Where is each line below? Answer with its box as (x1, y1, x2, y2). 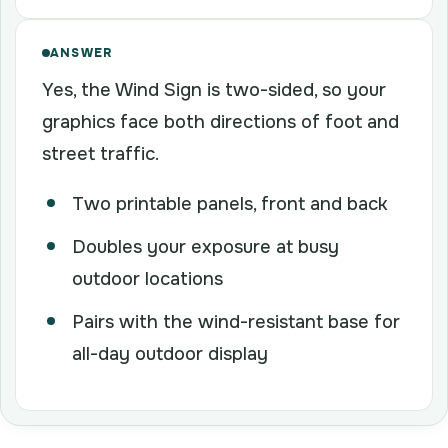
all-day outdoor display (72, 341, 268, 366)
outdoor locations (72, 266, 223, 291)
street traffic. (42, 141, 159, 166)
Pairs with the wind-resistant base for (72, 309, 400, 334)
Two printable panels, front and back (72, 191, 388, 216)
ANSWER (50, 44, 114, 61)
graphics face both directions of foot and (42, 109, 399, 134)
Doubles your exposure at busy (72, 234, 339, 259)
